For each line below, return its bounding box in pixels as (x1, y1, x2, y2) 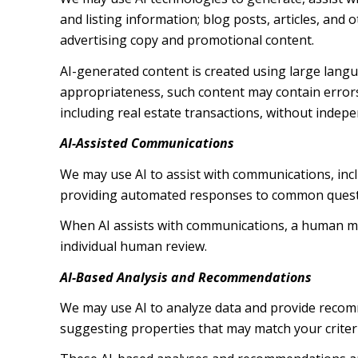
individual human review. (59, 237, 207, 256)
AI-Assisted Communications (59, 134, 234, 153)
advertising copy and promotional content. (59, 31, 314, 50)
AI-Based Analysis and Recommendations (59, 268, 312, 286)
